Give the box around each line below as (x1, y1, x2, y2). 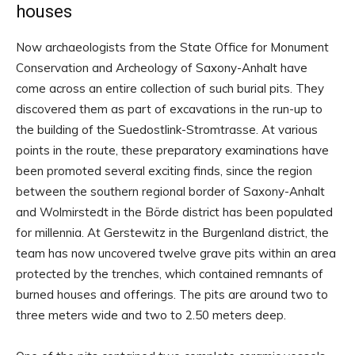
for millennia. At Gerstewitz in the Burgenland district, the (16, 225, 329, 241)
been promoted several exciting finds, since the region (16, 163, 312, 179)
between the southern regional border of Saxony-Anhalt (16, 184, 325, 200)
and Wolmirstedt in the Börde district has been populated (16, 204, 333, 220)
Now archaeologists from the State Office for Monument (16, 40, 329, 55)
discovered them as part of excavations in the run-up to (16, 101, 323, 117)
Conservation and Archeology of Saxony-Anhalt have (16, 60, 307, 76)
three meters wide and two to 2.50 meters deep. (16, 307, 286, 323)
